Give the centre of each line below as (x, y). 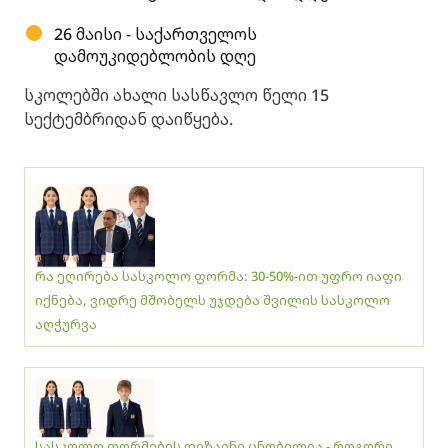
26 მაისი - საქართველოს (155, 34)
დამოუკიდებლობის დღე (155, 56)
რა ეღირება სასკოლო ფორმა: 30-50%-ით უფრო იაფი (218, 275)
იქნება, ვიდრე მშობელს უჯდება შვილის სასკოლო (212, 299)
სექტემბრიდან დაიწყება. (128, 119)
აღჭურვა (66, 323)
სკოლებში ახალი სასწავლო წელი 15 (176, 95)
